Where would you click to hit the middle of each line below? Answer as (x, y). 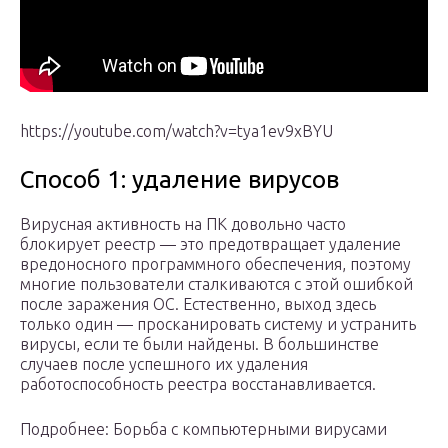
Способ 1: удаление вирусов (179, 180)
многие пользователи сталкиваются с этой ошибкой (216, 284)
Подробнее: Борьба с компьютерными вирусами (203, 429)
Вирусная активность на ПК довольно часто (183, 224)
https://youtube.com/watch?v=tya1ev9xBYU (176, 131)
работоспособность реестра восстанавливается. (198, 384)
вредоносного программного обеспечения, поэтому (215, 264)
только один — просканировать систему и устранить (218, 324)
